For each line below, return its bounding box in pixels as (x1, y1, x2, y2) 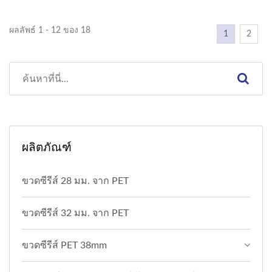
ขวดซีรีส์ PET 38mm (22, 240, 107, 251)
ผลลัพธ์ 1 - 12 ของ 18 (9, 26, 90, 35)
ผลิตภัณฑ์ (22, 139, 72, 155)
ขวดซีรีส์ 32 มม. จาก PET (22, 208, 129, 219)
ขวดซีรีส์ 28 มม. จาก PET (22, 176, 129, 186)
